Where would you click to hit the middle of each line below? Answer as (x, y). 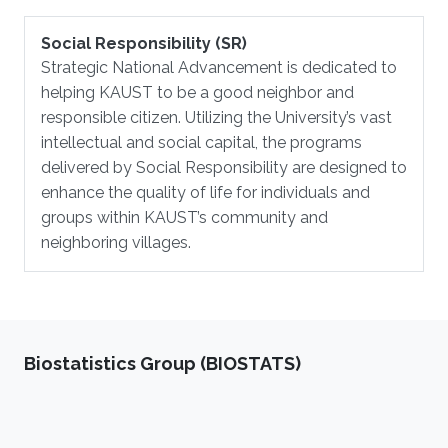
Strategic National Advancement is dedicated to (219, 67)
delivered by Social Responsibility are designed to (224, 167)
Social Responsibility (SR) (144, 43)
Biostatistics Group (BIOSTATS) (162, 363)
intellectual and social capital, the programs (201, 142)
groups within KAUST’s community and (184, 217)
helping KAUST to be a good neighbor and (197, 92)
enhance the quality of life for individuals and (205, 192)
